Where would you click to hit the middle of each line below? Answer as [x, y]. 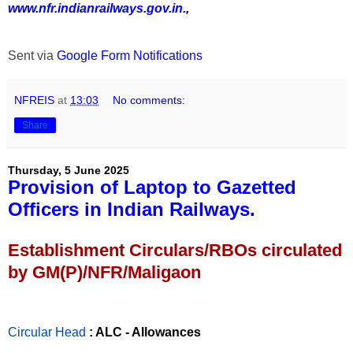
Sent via [32, 56]
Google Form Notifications [130, 56]
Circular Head [47, 332]
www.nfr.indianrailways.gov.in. [97, 9]
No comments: [149, 100]
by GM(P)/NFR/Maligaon [104, 273]
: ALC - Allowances [145, 332]
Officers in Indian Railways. [132, 210]
